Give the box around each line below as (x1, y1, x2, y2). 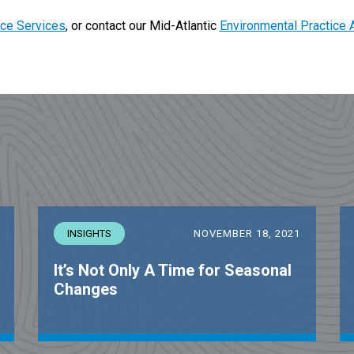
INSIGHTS (67, 228, 112, 239)
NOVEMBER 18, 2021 (193, 228, 300, 239)
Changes (54, 280, 119, 299)
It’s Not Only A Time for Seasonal (54, 261, 292, 280)
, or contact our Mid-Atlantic (65, 18, 220, 33)
